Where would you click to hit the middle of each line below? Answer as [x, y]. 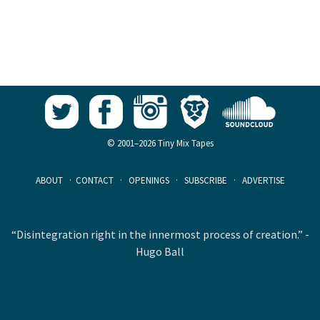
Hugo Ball [160, 252]
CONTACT [94, 181]
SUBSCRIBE [205, 181]
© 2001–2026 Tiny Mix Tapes [160, 144]
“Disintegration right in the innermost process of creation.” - [160, 235]
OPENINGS [149, 181]
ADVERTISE [263, 181]
